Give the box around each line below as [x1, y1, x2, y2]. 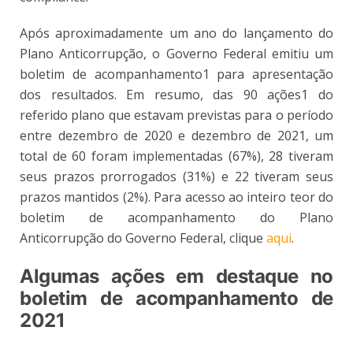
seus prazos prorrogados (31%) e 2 [20, 167, 242, 185]
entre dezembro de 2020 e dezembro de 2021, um [20, 126, 333, 144]
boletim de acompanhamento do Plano [20, 208, 333, 226]
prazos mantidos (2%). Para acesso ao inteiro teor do [20, 188, 333, 206]
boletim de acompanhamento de [20, 286, 333, 310]
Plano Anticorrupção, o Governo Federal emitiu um [20, 44, 333, 62]
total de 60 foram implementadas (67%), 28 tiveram [20, 147, 333, 165]
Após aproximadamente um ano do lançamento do [20, 24, 333, 42]
